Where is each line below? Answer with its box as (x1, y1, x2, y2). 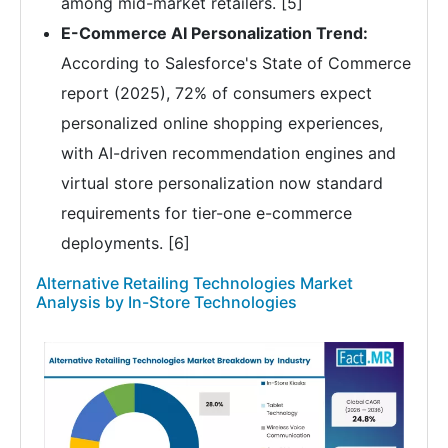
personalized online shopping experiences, (61, 112, 383, 133)
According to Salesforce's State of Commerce (61, 52, 411, 73)
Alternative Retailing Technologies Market (36, 272, 353, 293)
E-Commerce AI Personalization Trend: (61, 22, 368, 43)
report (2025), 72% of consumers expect (61, 82, 372, 103)
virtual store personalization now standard (61, 172, 383, 193)
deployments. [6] (61, 232, 190, 253)
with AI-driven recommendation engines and (61, 142, 396, 163)
